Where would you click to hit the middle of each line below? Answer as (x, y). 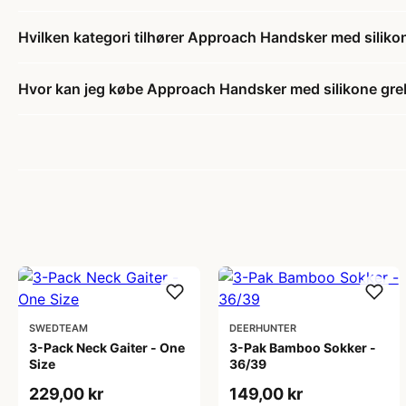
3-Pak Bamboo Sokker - (302, 348)
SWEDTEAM (58, 328)
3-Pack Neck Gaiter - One (107, 348)
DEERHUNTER (262, 328)
